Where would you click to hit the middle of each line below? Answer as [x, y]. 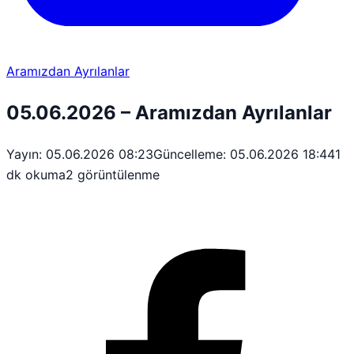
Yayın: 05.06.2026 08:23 [80, 154]
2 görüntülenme [113, 174]
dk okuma [36, 174]
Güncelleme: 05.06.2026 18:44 [244, 154]
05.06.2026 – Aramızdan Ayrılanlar [169, 112]
